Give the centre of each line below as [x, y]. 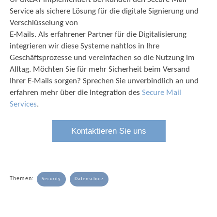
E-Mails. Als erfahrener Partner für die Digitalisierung [98, 34]
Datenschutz [89, 179]
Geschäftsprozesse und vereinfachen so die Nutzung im [102, 58]
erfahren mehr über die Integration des [76, 93]
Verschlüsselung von [44, 23]
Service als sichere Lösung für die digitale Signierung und [104, 11]
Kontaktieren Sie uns [108, 131]
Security [51, 179]
